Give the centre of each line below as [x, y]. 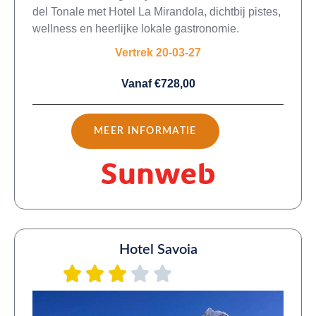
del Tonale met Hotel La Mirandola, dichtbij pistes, [157, 11]
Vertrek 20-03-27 [158, 52]
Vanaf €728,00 [158, 83]
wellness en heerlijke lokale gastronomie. [136, 28]
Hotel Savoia [158, 249]
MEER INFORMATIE [145, 131]
